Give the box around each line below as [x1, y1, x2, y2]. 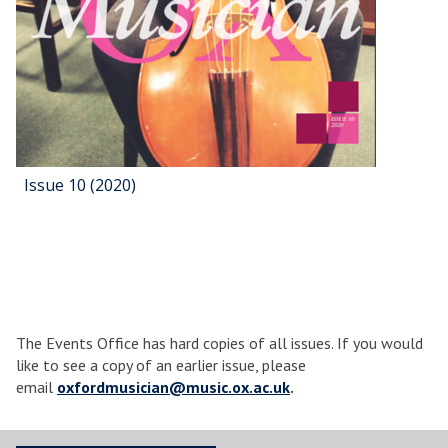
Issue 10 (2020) [24, 173, 136, 196]
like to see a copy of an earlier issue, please [16, 354, 306, 375]
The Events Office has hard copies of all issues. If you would [16, 332, 423, 353]
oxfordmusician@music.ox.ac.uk [57, 376, 290, 397]
